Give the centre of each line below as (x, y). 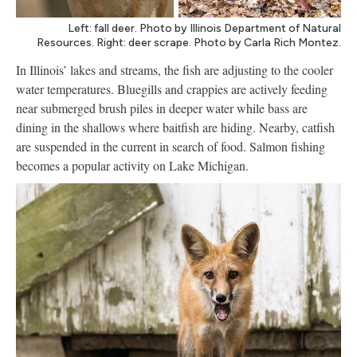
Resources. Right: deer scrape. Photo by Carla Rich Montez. (189, 43)
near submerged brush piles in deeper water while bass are (162, 108)
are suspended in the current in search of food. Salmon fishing (171, 147)
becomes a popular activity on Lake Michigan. (132, 166)
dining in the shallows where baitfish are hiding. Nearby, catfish (175, 127)
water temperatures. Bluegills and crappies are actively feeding (172, 89)
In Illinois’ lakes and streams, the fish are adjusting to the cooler (175, 70)
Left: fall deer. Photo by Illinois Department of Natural (204, 29)
